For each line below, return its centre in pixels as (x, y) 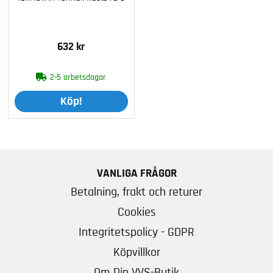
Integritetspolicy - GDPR (136, 232)
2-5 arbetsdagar (78, 78)
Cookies (136, 212)
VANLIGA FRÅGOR (136, 173)
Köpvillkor (136, 252)
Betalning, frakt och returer (136, 192)
